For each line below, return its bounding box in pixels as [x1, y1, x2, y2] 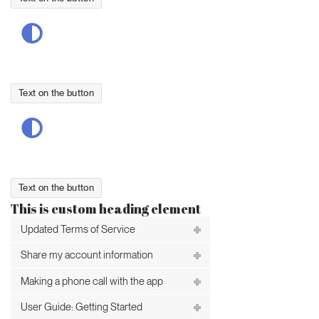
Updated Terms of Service [21, 222, 136, 236]
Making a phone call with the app [21, 274, 164, 288]
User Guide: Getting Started [21, 300, 143, 314]
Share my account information [21, 249, 154, 262]
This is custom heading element [11, 200, 201, 218]
